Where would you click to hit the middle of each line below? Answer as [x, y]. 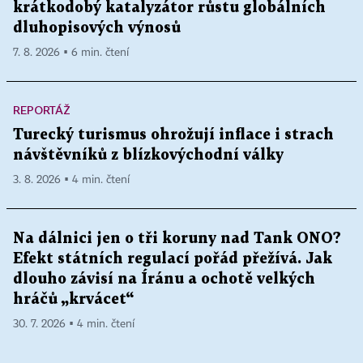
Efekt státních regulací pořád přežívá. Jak [173, 258]
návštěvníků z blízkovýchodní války [148, 155]
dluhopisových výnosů [97, 28]
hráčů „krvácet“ [73, 299]
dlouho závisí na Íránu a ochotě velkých [164, 279]
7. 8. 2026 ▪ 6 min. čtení [71, 52]
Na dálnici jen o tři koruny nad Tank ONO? [177, 238]
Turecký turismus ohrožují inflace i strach [173, 135]
